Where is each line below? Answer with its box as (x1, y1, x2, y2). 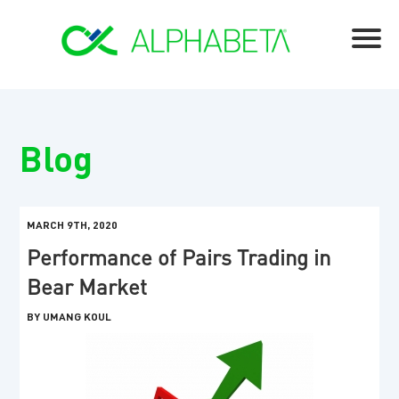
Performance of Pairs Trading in (27, 243, 331, 272)
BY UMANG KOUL (27, 310, 112, 324)
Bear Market (27, 273, 148, 301)
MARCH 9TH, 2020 (27, 218, 118, 232)
